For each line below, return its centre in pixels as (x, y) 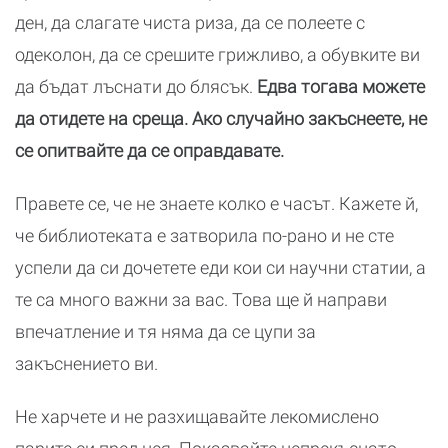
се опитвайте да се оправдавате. (149, 151)
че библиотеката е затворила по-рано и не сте (204, 236)
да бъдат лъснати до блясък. (136, 87)
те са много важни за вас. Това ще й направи (201, 300)
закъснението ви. (86, 364)
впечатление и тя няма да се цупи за (165, 332)
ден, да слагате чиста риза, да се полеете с (190, 23)
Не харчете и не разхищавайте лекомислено (197, 417)
